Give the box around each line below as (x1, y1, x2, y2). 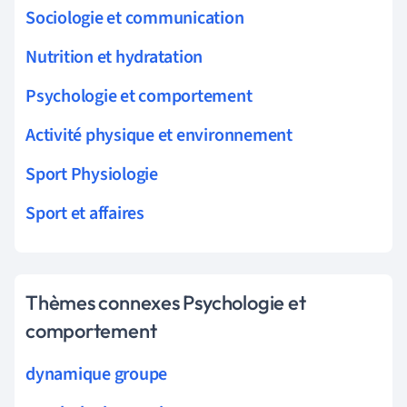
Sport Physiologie (25, 161, 158, 187)
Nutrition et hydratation (25, 44, 203, 70)
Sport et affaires (25, 200, 144, 226)
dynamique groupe (25, 361, 168, 387)
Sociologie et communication (25, 5, 244, 31)
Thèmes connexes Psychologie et (25, 289, 306, 315)
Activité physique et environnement (25, 122, 293, 148)
